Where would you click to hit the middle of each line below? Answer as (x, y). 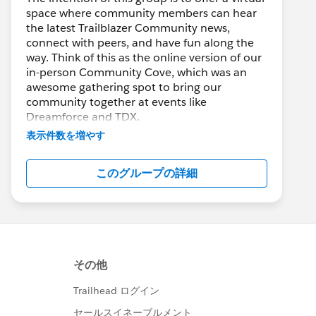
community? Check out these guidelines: (133, 161)
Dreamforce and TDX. (83, 117)
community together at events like (116, 102)
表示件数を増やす (66, 135)
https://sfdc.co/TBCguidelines (105, 176)
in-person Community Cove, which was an (136, 72)
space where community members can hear (141, 13)
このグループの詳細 (147, 173)
